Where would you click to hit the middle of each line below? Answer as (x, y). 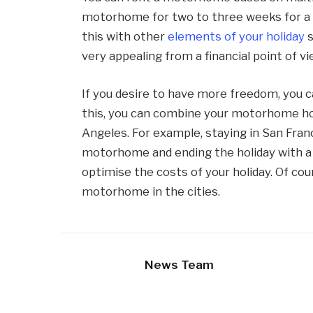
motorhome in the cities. (151, 191)
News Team (179, 264)
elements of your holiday (236, 37)
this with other (125, 37)
